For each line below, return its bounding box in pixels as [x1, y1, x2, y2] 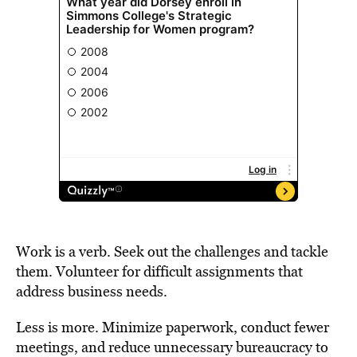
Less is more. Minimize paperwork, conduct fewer [16, 317, 329, 337]
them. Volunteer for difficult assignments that [16, 261, 303, 281]
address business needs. [16, 281, 167, 301]
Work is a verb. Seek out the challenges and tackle [16, 241, 328, 261]
